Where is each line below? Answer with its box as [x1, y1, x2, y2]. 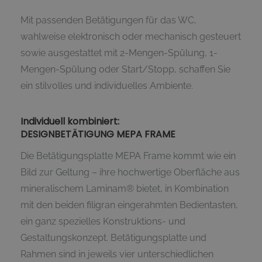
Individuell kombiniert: [20, 114, 119, 128]
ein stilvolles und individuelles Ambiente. [20, 80, 193, 91]
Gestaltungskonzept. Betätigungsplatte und [20, 232, 206, 243]
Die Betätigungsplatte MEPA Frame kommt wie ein [20, 150, 236, 161]
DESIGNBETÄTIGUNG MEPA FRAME [20, 127, 175, 141]
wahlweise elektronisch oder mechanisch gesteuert [20, 30, 241, 42]
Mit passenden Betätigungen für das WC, [20, 14, 196, 26]
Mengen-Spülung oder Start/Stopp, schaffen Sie [20, 63, 230, 75]
